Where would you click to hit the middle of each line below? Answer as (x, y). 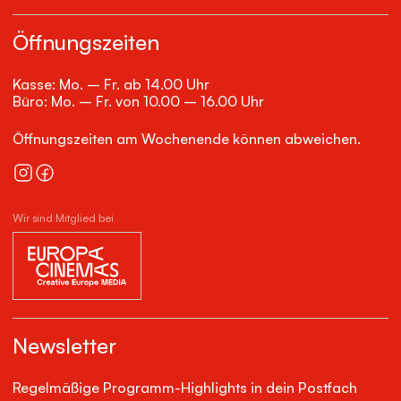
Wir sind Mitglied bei (63, 218)
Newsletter (64, 346)
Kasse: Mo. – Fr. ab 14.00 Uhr (111, 85)
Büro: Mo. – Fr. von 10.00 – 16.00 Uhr (138, 102)
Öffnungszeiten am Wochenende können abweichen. (187, 138)
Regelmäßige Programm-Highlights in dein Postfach (185, 388)
